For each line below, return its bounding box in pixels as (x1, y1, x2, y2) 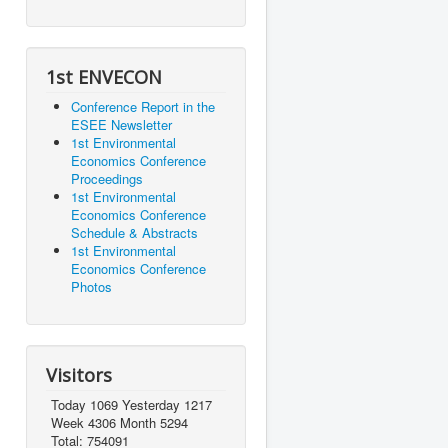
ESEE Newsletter (71, 115, 172, 135)
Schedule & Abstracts (71, 223, 198, 243)
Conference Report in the (71, 97, 215, 117)
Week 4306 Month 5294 (50, 413, 188, 433)
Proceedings (71, 169, 143, 189)
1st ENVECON (46, 65, 162, 90)
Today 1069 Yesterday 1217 (50, 395, 212, 415)
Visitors (46, 363, 112, 388)
